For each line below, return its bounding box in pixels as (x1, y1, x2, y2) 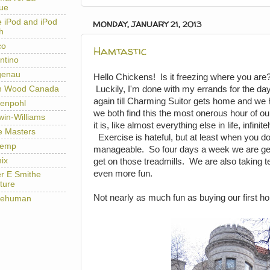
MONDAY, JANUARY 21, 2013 (93, 19, 201, 30)
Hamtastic (93, 43, 146, 58)
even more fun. (93, 169, 152, 178)
